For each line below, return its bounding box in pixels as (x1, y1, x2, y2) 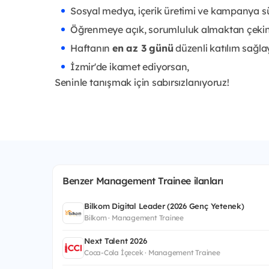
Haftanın (70, 41, 112, 54)
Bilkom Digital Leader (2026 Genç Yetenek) (84, 201, 244, 211)
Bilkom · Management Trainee (84, 213, 184, 222)
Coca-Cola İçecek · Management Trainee (84, 248, 220, 258)
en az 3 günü (112, 41, 174, 54)
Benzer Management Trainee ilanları (62, 174, 223, 187)
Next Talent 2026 (84, 236, 147, 246)
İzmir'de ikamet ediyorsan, (70, 60, 190, 73)
